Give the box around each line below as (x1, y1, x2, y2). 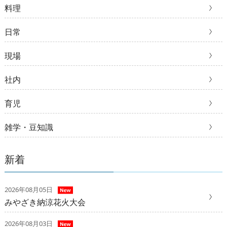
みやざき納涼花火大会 (4, 196, 86, 208)
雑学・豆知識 (4, 121, 53, 133)
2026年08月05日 (4, 184, 53, 194)
